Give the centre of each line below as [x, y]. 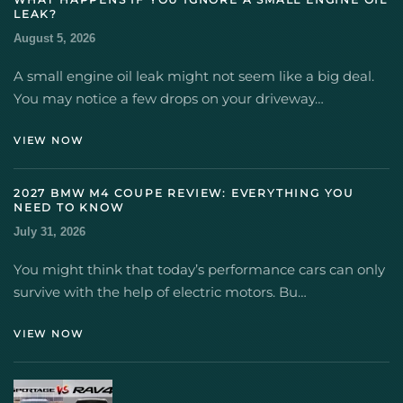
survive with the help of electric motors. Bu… [160, 292]
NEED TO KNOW [69, 207]
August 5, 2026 [54, 38]
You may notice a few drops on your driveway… [169, 99]
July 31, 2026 [49, 232]
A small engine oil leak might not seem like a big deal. [194, 76]
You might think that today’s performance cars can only [199, 269]
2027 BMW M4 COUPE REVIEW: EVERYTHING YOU [184, 193]
